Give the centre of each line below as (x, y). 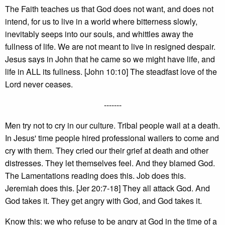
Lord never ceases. (39, 84)
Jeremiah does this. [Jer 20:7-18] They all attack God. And (107, 188)
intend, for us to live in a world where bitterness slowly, (101, 21)
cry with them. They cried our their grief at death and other (107, 150)
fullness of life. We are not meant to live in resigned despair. (110, 46)
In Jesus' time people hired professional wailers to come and (112, 138)
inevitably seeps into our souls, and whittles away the (99, 34)
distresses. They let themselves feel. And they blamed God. (110, 163)
